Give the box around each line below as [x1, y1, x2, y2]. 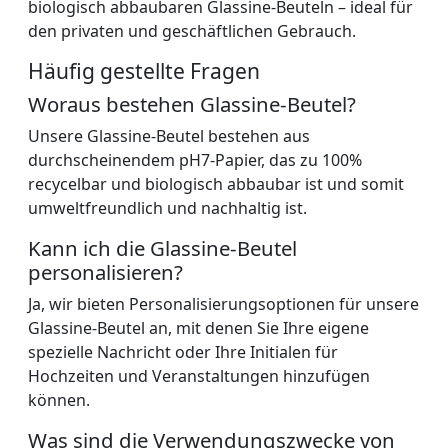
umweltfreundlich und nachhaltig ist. [28, 197, 307, 220]
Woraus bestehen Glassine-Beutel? [28, 90, 356, 119]
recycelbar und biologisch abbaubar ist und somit [28, 173, 404, 196]
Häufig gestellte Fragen [28, 57, 260, 86]
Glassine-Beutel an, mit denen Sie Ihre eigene [28, 317, 369, 340]
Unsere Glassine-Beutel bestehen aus [28, 125, 310, 148]
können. [28, 389, 90, 412]
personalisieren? [28, 258, 183, 287]
